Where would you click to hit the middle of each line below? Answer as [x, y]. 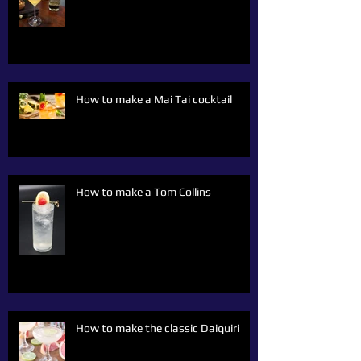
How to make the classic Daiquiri [158, 328]
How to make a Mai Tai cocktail [154, 99]
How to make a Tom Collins [143, 191]
